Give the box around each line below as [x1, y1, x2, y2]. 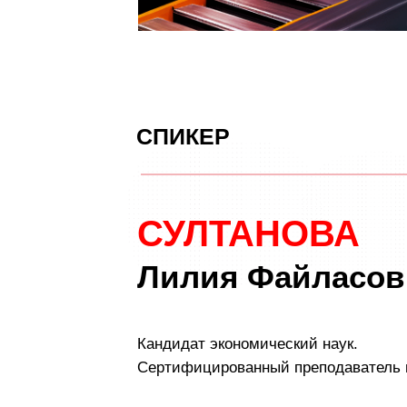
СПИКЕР [136, 123, 230, 149]
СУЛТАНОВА [137, 213, 360, 253]
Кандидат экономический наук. [137, 334, 358, 352]
